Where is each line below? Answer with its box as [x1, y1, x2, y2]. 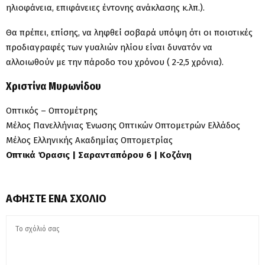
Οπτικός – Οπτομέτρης [6, 105, 98, 116]
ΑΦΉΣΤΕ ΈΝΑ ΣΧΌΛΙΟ [6, 192, 106, 205]
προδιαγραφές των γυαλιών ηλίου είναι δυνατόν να [6, 41, 212, 53]
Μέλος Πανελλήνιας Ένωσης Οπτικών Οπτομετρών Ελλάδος [6, 119, 240, 131]
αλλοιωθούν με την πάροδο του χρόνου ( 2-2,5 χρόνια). [6, 56, 224, 67]
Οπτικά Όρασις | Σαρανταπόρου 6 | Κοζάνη [6, 149, 192, 160]
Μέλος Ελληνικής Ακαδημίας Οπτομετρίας [6, 134, 173, 146]
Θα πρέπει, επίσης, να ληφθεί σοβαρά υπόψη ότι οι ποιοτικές [6, 27, 253, 38]
